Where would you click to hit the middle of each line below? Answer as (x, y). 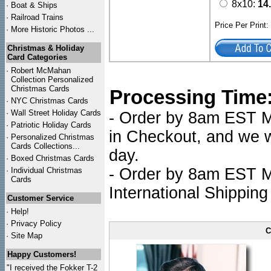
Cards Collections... (45, 146)
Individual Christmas (47, 170)
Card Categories (37, 57)
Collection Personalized (52, 80)
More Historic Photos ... (53, 29)
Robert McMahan (41, 70)
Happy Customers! (42, 254)
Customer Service (41, 198)
